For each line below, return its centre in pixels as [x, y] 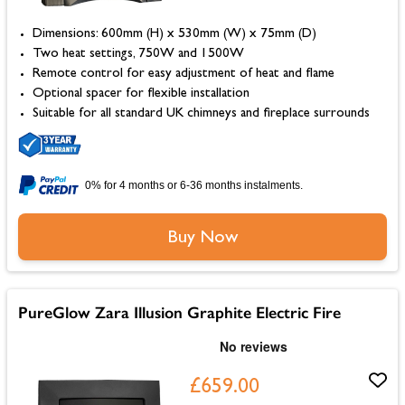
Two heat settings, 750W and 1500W [138, 54]
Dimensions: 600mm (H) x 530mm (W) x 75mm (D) [174, 34]
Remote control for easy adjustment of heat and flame [184, 74]
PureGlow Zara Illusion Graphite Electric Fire [179, 312]
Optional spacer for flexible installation [141, 94]
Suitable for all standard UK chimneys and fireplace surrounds [201, 114]
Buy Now [202, 238]
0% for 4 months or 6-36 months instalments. [194, 185]
